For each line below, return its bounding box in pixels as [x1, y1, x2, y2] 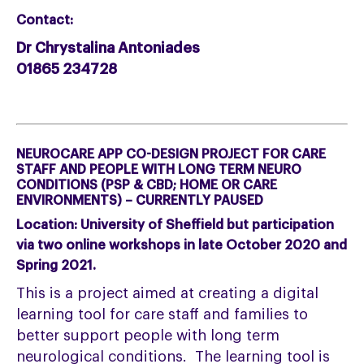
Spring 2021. [16, 259, 97, 273]
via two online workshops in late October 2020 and [16, 239, 348, 253]
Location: [16, 219, 78, 232]
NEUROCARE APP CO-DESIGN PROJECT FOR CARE [16, 148, 327, 162]
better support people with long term [16, 328, 280, 344]
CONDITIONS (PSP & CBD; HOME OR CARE [16, 179, 278, 193]
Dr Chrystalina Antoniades [16, 41, 201, 56]
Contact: [16, 14, 74, 28]
